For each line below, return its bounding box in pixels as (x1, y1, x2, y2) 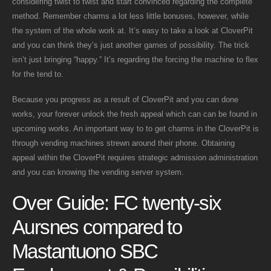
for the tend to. (12, 69, 64, 79)
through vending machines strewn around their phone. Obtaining (12, 139, 235, 148)
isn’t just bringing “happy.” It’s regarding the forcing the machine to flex (12, 54, 258, 64)
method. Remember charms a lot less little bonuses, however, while (12, 11, 249, 21)
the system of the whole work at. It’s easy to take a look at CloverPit (12, 25, 253, 35)
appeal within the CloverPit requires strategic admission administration (12, 153, 258, 163)
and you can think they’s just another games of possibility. (12, 40, 218, 50)
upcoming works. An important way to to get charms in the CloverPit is (12, 124, 259, 134)
